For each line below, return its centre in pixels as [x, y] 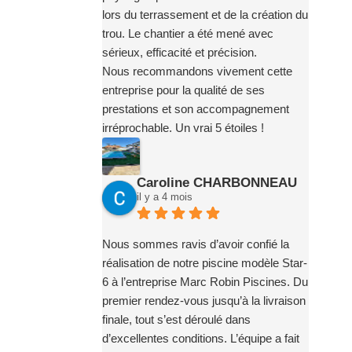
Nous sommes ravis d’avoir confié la [195, 244]
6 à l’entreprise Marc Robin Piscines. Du [205, 281]
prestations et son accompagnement [195, 109]
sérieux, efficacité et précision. [179, 53]
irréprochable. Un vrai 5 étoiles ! [183, 128]
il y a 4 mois [164, 197]
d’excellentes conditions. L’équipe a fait [200, 338]
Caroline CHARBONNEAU [216, 183]
